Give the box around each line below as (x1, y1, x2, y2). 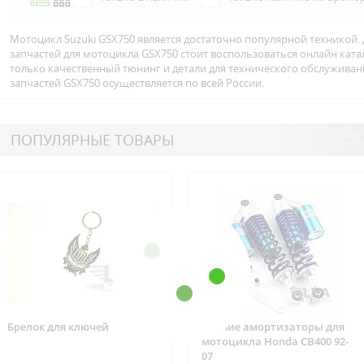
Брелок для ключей (6, 319, 109, 334)
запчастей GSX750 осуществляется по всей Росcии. (9, 76, 264, 90)
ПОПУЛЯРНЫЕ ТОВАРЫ (10, 130, 174, 149)
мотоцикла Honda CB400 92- (201, 334, 349, 349)
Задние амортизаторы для (201, 319, 344, 334)
